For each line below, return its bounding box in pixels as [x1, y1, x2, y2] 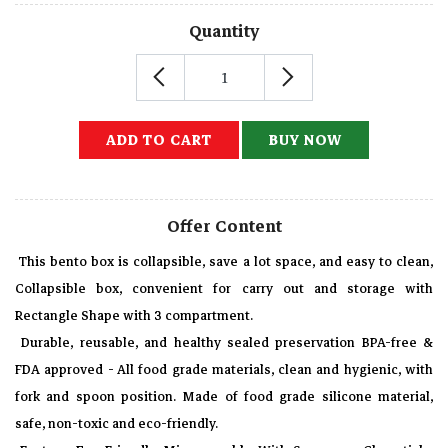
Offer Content [166, 213, 282, 241]
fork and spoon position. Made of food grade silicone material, [15, 386, 433, 409]
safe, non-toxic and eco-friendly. [15, 413, 218, 436]
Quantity [189, 18, 259, 46]
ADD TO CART [106, 128, 212, 153]
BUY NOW [269, 128, 342, 153]
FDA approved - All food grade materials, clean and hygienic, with [15, 359, 433, 382]
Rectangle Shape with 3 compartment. [15, 305, 253, 328]
